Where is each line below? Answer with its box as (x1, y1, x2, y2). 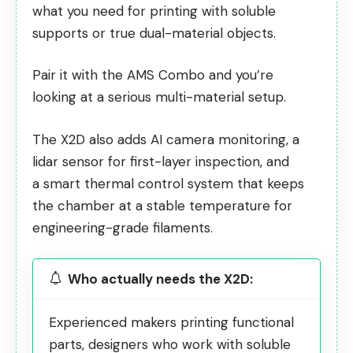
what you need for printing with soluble (32, 2, 276, 20)
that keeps (233, 174, 304, 192)
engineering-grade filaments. (32, 218, 213, 236)
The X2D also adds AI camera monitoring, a (32, 130, 299, 148)
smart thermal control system (43, 174, 233, 192)
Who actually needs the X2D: (68, 269, 253, 288)
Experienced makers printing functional (49, 314, 294, 332)
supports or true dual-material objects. (32, 24, 276, 42)
